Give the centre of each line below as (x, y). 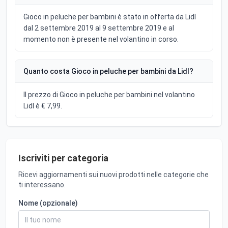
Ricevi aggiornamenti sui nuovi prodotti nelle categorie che (113, 175)
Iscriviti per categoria (63, 158)
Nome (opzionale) (48, 203)
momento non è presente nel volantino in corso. (101, 39)
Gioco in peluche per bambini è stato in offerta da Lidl (110, 17)
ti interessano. (42, 185)
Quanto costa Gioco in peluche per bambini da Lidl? (108, 72)
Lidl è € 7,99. (43, 106)
